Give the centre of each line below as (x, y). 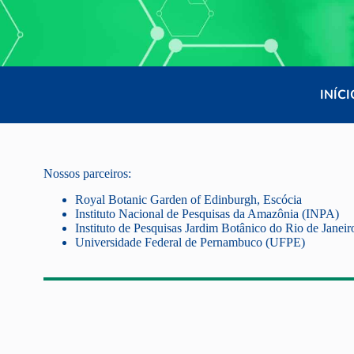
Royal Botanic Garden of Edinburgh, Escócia (188, 199)
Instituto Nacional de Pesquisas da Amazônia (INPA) (207, 213)
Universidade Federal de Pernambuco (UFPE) (190, 242)
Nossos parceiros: (87, 173)
